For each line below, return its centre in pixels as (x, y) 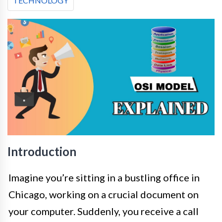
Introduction (42, 152)
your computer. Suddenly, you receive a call (104, 211)
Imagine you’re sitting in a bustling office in (104, 178)
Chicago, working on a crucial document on (104, 194)
